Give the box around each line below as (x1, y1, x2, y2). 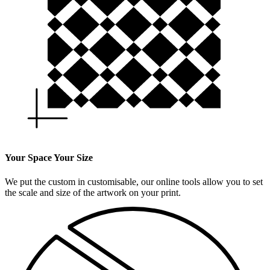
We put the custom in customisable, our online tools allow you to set (5, 176, 263, 187)
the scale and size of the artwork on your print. (5, 187, 181, 198)
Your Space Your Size (5, 152, 93, 163)
